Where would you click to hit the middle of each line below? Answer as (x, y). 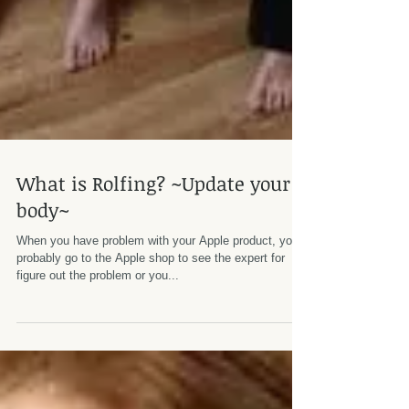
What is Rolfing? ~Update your (153, 216)
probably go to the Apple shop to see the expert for (151, 291)
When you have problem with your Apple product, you (157, 273)
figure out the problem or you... (98, 308)
